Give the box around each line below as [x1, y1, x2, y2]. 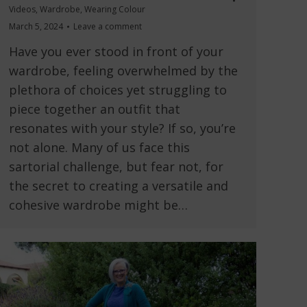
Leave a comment [73, 21, 142, 33]
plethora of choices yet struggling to [9, 82, 227, 99]
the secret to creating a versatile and [9, 177, 228, 195]
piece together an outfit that [9, 101, 180, 118]
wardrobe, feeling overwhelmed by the [9, 62, 238, 79]
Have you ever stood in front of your [9, 43, 223, 60]
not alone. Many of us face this [9, 139, 190, 156]
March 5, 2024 [9, 21, 63, 33]
